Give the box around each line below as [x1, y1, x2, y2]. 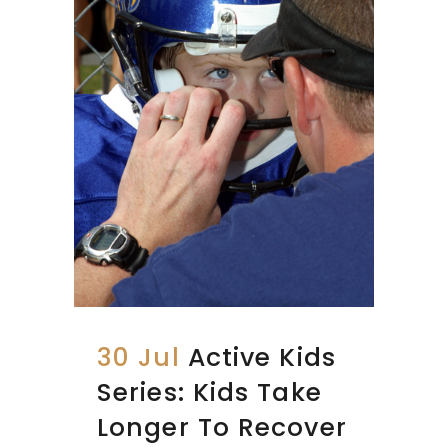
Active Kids [187, 339, 336, 375]
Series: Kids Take [97, 374, 322, 410]
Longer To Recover [97, 409, 347, 445]
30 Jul [97, 339, 180, 375]
